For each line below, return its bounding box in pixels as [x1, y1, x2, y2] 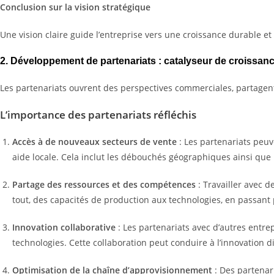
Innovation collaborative [12, 221, 116, 233]
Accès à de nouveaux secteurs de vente [12, 135, 177, 147]
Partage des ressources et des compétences [12, 178, 196, 190]
